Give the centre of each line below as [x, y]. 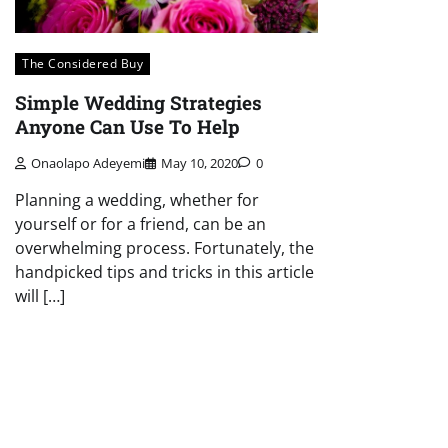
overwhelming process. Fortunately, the [164, 248]
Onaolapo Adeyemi [88, 163]
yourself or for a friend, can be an [140, 224]
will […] [40, 296]
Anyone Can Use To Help [127, 126]
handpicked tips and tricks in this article [164, 272]
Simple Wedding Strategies [138, 102]
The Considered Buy [82, 63]
